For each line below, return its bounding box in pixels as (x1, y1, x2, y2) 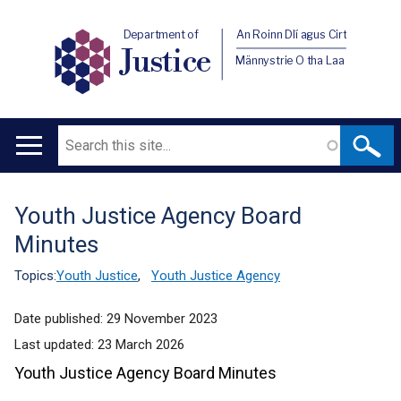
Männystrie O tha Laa (235, 53, 345, 67)
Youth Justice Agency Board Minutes (14, 363, 277, 382)
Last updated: (14, 337, 98, 353)
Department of (123, 28, 200, 42)
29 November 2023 (107, 311, 218, 327)
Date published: (14, 311, 107, 327)
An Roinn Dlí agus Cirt (236, 28, 348, 42)
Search (58, 128, 99, 144)
